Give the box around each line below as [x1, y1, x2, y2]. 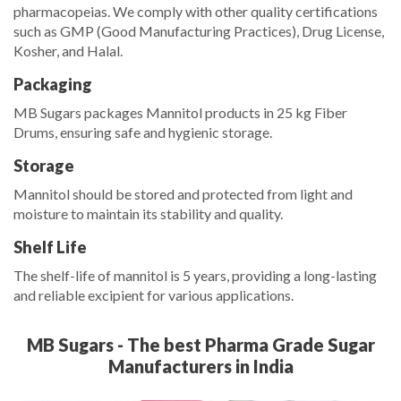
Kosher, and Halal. [13, 42, 123, 60]
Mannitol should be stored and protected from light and [13, 185, 353, 203]
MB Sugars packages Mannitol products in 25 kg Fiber [13, 104, 347, 122]
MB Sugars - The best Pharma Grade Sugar [26, 334, 375, 356]
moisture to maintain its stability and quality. [13, 205, 283, 223]
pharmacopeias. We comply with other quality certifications [13, 3, 378, 21]
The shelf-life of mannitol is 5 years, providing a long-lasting [13, 267, 377, 285]
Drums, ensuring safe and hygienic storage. [13, 124, 272, 141]
